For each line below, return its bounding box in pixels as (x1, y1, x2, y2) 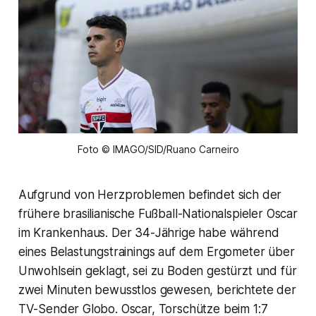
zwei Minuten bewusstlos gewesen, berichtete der (18, 283, 296, 298)
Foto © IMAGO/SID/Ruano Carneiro (77, 143, 239, 156)
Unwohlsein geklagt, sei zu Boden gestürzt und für (18, 264, 297, 279)
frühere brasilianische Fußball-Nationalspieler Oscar (18, 207, 298, 221)
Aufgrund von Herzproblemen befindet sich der (18, 188, 282, 202)
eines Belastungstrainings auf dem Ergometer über (18, 245, 295, 260)
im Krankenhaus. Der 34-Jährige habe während (18, 226, 279, 241)
